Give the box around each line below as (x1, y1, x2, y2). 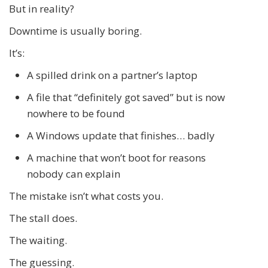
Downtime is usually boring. (9, 23, 142, 38)
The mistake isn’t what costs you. (9, 188, 163, 203)
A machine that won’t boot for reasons (27, 150, 206, 165)
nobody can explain (27, 166, 120, 181)
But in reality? (9, 1, 74, 16)
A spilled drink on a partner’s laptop (27, 68, 197, 82)
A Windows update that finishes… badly (27, 128, 215, 142)
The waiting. (9, 233, 67, 247)
